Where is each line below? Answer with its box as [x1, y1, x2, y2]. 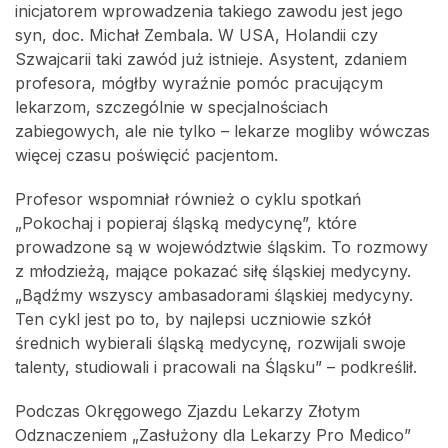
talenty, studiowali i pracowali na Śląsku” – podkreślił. [15, 357, 417, 377]
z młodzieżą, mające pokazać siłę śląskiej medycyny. [15, 261, 411, 281]
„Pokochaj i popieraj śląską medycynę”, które [15, 213, 357, 233]
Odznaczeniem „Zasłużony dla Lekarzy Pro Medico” [15, 425, 411, 445]
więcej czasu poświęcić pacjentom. [15, 145, 278, 165]
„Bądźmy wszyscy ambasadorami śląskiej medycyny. [15, 285, 413, 305]
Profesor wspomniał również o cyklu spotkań [15, 189, 361, 209]
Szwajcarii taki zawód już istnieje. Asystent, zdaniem [15, 49, 407, 69]
